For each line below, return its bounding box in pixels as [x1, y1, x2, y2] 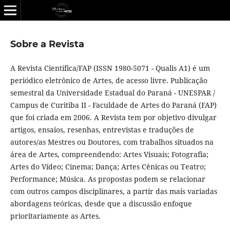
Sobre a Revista [10, 38, 84, 50]
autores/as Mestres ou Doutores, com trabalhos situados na [10, 137, 214, 147]
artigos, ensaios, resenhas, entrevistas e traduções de [10, 125, 194, 135]
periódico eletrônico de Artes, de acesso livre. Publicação [10, 75, 207, 85]
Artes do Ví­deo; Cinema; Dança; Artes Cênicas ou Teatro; [10, 162, 206, 171]
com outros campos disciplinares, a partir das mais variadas [10, 186, 217, 196]
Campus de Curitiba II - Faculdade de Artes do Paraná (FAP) [10, 100, 217, 110]
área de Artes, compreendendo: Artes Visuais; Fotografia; [10, 149, 208, 159]
